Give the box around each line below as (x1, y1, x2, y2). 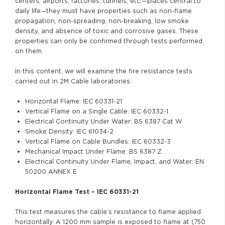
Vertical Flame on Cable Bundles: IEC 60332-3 (25, 138, 171, 145)
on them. (15, 47, 43, 55)
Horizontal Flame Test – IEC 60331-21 (15, 188, 139, 195)
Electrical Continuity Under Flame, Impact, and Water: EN (25, 158, 204, 165)
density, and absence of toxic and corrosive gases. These (15, 27, 198, 35)
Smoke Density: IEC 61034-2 (25, 128, 114, 135)
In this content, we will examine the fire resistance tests (15, 67, 192, 75)
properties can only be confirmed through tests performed (15, 37, 202, 45)
